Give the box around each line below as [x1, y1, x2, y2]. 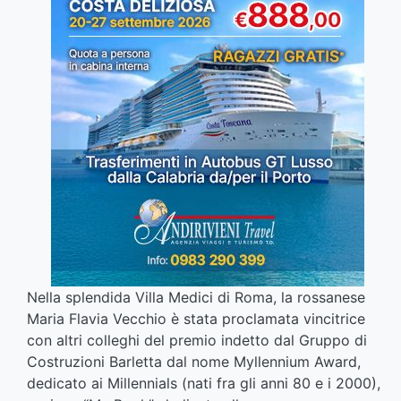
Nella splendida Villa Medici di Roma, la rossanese [27, 288, 365, 307]
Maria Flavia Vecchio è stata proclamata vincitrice [27, 310, 365, 328]
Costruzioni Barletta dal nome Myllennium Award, [27, 353, 361, 371]
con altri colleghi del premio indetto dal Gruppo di [27, 331, 367, 350]
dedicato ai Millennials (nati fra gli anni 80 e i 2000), [27, 374, 380, 393]
